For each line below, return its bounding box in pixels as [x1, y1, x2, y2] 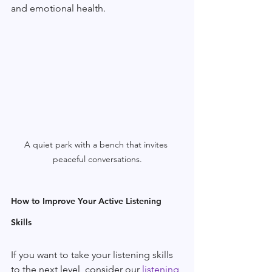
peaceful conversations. [52, 153, 142, 165]
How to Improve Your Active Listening [11, 195, 164, 206]
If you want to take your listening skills [11, 248, 175, 260]
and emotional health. [11, 2, 106, 15]
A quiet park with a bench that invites [24, 138, 170, 150]
